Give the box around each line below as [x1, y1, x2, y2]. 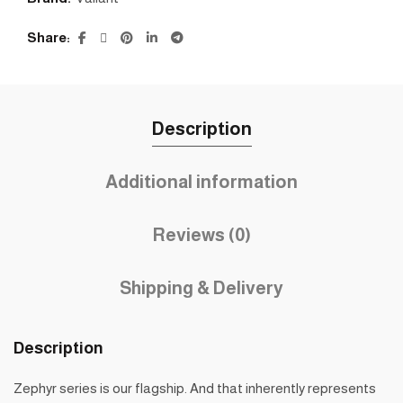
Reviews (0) [152, 224, 251, 245]
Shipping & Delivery [120, 277, 283, 298]
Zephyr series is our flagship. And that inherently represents [13, 380, 376, 396]
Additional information [105, 171, 298, 192]
